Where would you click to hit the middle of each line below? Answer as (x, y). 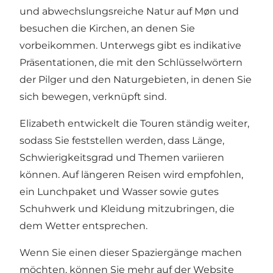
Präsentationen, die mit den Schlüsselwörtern (131, 62)
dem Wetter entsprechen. (83, 225)
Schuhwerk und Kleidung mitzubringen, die (127, 208)
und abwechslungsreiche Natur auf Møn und (129, 11)
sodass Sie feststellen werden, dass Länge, (122, 140)
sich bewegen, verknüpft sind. (93, 96)
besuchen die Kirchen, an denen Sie (107, 28)
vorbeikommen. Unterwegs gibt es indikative (130, 45)
